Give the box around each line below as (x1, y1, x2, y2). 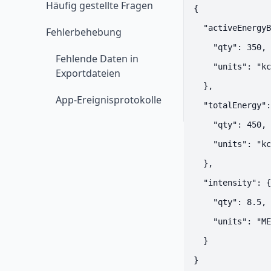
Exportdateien (56, 67, 120, 80)
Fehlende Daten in (56, 52, 139, 65)
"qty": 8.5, (194, 197, 266, 207)
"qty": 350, (194, 42, 266, 52)
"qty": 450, (194, 120, 266, 129)
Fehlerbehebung (46, 25, 122, 39)
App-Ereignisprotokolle (56, 93, 162, 106)
